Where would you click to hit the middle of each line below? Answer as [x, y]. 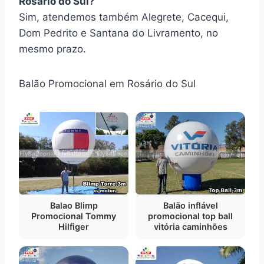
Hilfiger [74, 226]
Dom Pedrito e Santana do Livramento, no [118, 33]
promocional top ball [190, 216]
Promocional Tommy [74, 216]
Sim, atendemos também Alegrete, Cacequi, [124, 17]
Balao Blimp [74, 205]
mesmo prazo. [52, 49]
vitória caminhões [190, 226]
